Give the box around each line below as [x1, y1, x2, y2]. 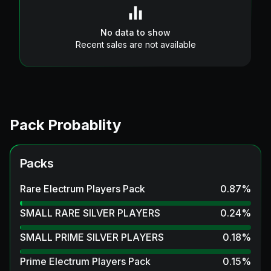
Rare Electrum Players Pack [20, 182, 145, 195]
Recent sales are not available [75, 39, 196, 50]
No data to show [100, 27, 171, 38]
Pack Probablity [10, 116, 121, 134]
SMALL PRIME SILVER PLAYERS [20, 230, 164, 243]
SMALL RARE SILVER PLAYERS [20, 206, 160, 219]
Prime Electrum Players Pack [20, 255, 151, 267]
